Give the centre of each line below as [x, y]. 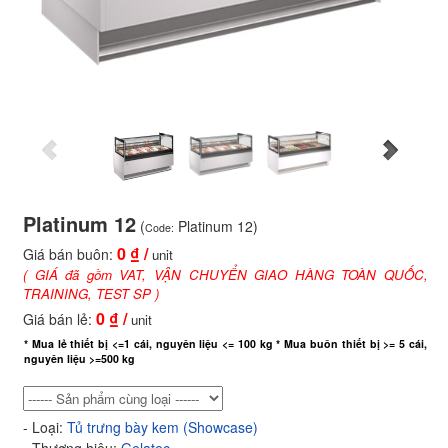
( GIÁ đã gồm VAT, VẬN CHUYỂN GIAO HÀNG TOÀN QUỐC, [225, 274]
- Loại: [45, 427]
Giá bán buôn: [70, 254]
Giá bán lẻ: [59, 319]
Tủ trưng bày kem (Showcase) [162, 427]
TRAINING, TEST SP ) [91, 293]
